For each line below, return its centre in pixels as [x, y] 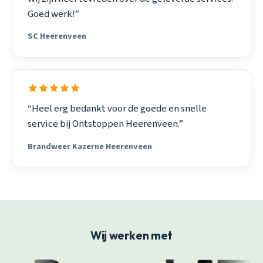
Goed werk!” [53, 14]
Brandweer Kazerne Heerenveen [90, 146]
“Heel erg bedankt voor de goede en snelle [117, 108]
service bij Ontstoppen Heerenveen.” [105, 124]
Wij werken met [131, 235]
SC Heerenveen [57, 36]
